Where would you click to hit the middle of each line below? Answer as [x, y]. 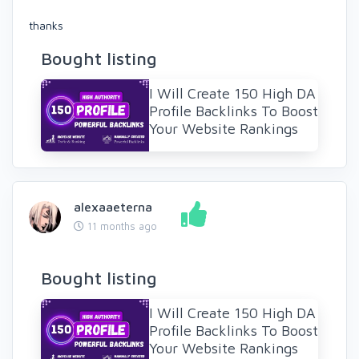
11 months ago [121, 226]
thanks [46, 26]
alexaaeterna [113, 207]
